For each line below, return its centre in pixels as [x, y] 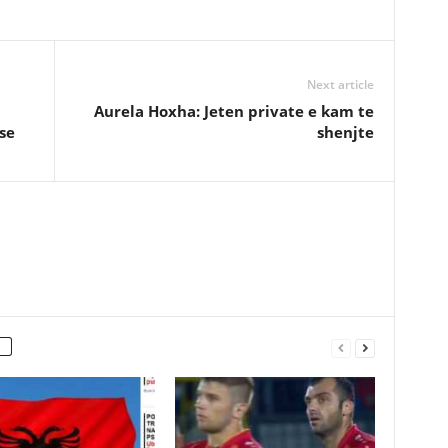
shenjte [345, 132]
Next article [340, 84]
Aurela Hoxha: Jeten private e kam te [233, 111]
